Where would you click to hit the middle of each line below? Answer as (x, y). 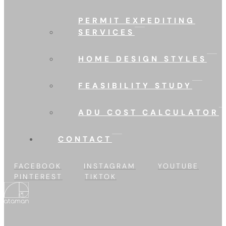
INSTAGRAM (110, 166)
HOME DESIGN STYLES (142, 59)
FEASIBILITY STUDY (135, 86)
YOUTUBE (178, 166)
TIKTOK (101, 177)
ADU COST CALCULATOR (148, 112)
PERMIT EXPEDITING (136, 21)
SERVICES (106, 32)
